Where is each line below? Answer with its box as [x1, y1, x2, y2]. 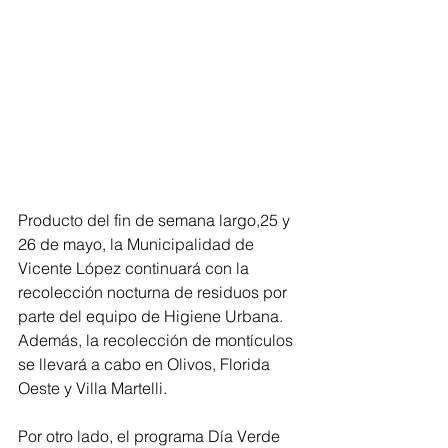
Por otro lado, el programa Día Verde [18, 425, 284, 446]
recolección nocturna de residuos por [18, 281, 291, 302]
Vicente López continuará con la [18, 257, 253, 278]
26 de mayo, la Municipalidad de [18, 233, 258, 254]
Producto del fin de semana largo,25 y [18, 209, 294, 230]
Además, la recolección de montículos [18, 329, 297, 350]
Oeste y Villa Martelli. [18, 377, 167, 398]
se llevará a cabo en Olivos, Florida [18, 353, 274, 374]
